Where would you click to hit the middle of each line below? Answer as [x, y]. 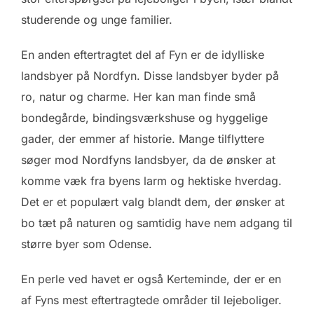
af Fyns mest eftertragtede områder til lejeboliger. [151, 300]
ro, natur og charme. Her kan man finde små [138, 96]
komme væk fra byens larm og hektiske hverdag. [151, 180]
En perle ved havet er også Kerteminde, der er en [151, 279]
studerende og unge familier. [97, 19]
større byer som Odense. [87, 244]
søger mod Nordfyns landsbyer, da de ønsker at [148, 159]
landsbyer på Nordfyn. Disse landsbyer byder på [150, 75]
